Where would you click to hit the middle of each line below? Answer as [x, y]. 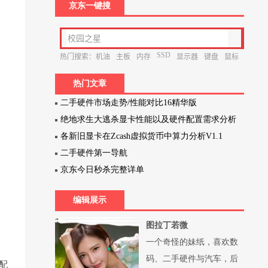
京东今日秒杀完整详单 [103, 170]
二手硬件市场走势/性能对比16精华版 [129, 103]
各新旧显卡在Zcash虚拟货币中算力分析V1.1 [142, 136]
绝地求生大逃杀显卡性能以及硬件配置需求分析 [149, 119]
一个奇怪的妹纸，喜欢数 [192, 242]
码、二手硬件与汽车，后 [192, 259]
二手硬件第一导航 [94, 153]
